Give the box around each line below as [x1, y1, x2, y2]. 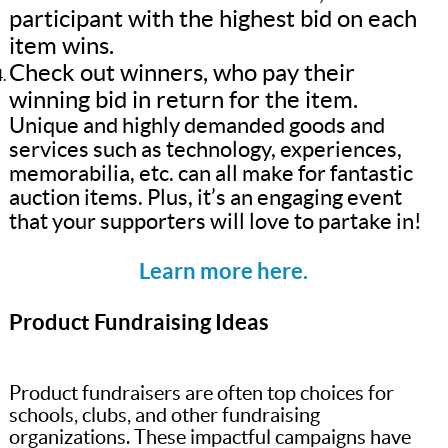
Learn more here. [139, 258, 309, 284]
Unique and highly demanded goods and [8, 113, 385, 138]
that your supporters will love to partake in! [8, 209, 422, 234]
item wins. [8, 32, 114, 60]
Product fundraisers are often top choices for [8, 382, 394, 405]
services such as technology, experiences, [8, 137, 402, 162]
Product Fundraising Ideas [8, 309, 269, 335]
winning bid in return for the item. [8, 86, 358, 114]
